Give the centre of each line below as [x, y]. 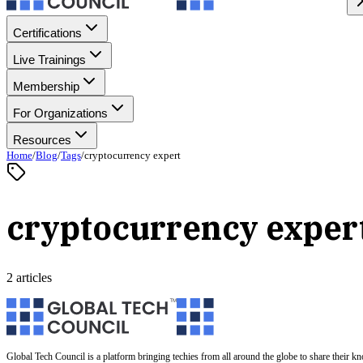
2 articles [29, 277]
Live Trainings [49, 60]
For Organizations [60, 113]
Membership [46, 86]
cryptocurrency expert [132, 155]
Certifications [47, 33]
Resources [42, 140]
